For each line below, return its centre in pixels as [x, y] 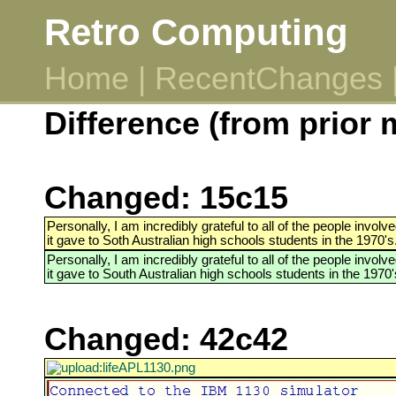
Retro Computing [196, 32]
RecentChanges [269, 78]
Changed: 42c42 [166, 339]
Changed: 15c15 [166, 197]
